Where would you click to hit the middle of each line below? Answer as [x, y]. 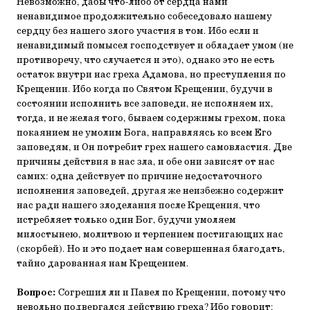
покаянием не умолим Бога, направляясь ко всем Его [144, 133]
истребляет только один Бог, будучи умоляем [126, 220]
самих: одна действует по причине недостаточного [139, 176]
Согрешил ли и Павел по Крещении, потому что [171, 293]
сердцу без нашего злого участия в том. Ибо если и [138, 31]
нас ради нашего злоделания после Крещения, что [138, 206]
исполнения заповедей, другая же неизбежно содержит [150, 191]
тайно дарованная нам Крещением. [103, 264]
